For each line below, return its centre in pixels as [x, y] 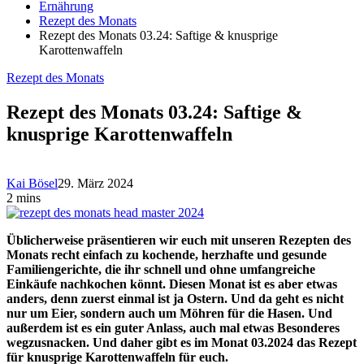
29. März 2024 [95, 183]
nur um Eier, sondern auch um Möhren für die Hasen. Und [169, 313]
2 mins [24, 197]
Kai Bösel [32, 183]
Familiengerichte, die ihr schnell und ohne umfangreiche [161, 269]
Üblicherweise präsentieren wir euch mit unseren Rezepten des [179, 240]
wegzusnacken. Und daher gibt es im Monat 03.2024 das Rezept [182, 342]
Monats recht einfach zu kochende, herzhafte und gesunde [167, 254]
